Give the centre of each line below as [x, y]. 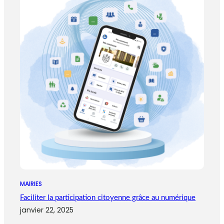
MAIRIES [31, 184]
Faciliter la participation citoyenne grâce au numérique [108, 198]
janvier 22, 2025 [47, 210]
